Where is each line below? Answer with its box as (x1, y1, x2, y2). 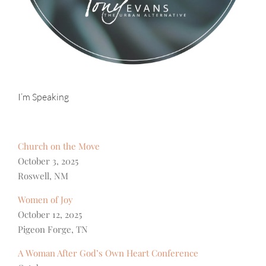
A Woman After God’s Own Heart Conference (18, 246, 198, 259)
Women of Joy (18, 193, 73, 205)
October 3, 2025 (18, 154, 78, 167)
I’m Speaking (18, 91, 69, 103)
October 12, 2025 (18, 208, 82, 220)
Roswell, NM (18, 169, 68, 182)
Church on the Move (18, 140, 100, 152)
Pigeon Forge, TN (18, 223, 88, 235)
